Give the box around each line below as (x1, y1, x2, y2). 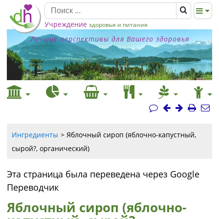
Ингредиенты (12, 130, 58, 139)
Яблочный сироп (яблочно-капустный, (66, 130, 196, 139)
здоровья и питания (89, 21, 148, 29)
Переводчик (7, 181, 59, 193)
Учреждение (44, 20, 87, 29)
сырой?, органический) (12, 144, 89, 153)
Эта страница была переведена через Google (7, 168, 199, 180)
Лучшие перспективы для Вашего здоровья (30, 34, 189, 44)
